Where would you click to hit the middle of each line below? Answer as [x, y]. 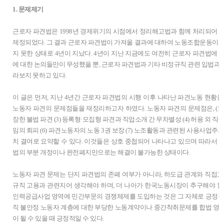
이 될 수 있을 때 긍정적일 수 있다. [59, 218]
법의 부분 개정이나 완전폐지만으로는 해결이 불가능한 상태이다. [102, 152]
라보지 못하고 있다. [40, 75]
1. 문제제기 [28, 9]
